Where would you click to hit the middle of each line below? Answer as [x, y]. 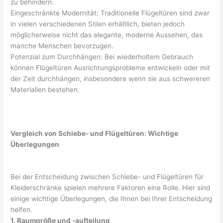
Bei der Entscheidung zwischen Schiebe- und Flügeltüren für [107, 177]
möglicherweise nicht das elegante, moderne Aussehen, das [107, 35]
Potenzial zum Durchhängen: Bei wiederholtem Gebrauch [102, 56]
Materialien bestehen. [45, 89]
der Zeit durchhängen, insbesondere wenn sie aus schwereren [111, 78]
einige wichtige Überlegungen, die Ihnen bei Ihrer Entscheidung [111, 199]
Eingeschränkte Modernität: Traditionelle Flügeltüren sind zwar [110, 13]
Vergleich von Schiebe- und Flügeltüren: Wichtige [95, 133]
